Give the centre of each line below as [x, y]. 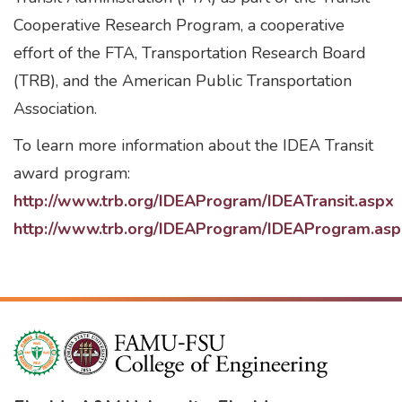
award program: [72, 173]
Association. [57, 109]
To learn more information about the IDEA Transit [193, 145]
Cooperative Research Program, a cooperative [179, 25]
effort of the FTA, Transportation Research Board [190, 53]
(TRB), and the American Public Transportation [183, 81]
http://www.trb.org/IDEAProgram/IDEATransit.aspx [204, 201]
